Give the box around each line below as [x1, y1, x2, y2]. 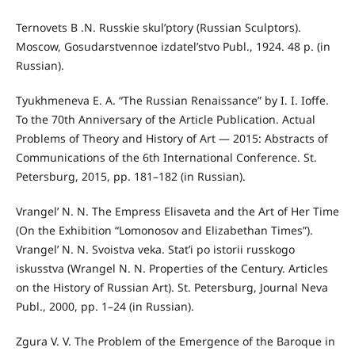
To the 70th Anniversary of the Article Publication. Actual [15, 112, 315, 128]
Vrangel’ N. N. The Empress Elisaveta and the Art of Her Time [15, 204, 339, 219]
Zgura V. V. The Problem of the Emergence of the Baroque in [15, 334, 335, 349]
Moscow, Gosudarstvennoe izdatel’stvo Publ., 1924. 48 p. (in [15, 39, 330, 55]
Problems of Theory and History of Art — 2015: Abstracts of [15, 131, 328, 147]
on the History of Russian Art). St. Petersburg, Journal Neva [15, 280, 328, 296]
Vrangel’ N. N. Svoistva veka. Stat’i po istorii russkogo [15, 242, 295, 258]
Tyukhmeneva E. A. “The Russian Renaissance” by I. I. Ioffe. [15, 93, 329, 109]
